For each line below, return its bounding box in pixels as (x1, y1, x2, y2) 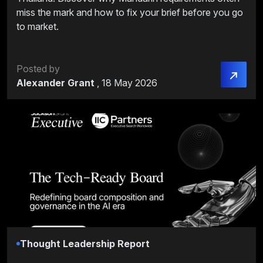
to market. (16, 21, 59, 33)
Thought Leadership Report (20, 238, 150, 250)
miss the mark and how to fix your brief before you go (16, 6, 243, 19)
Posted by (16, 63, 60, 75)
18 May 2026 (102, 77, 157, 89)
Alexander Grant (16, 77, 97, 89)
